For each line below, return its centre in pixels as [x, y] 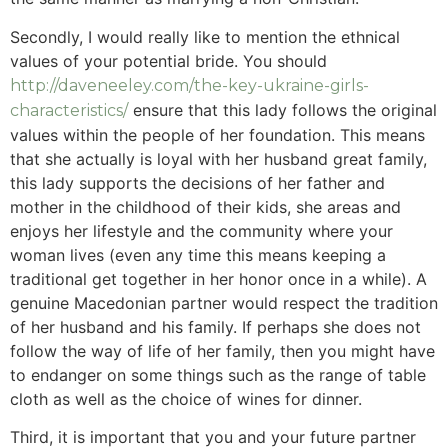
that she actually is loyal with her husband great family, [218, 158]
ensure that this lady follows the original [282, 109]
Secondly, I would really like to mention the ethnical [205, 36]
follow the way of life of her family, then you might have [222, 350]
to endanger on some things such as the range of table [218, 374]
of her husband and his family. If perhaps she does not [215, 326]
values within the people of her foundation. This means [217, 134]
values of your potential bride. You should [168, 60]
